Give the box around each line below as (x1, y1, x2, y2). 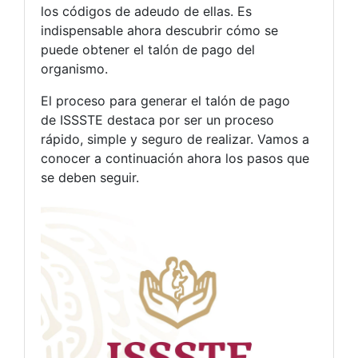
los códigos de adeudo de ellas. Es (41, 2, 252, 19)
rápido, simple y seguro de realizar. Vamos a (41, 130, 309, 147)
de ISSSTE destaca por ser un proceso (41, 111, 274, 128)
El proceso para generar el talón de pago (41, 92, 290, 109)
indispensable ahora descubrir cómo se (41, 22, 278, 38)
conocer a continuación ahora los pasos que (41, 149, 309, 166)
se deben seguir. (41, 169, 139, 185)
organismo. (41, 60, 108, 77)
